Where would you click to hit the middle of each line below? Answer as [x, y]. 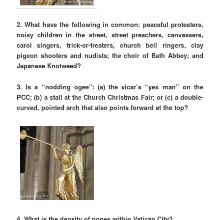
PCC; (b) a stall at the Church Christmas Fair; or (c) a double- [110, 97]
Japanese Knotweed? [49, 66]
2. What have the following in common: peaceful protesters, [110, 25]
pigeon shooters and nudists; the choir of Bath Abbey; [103, 55]
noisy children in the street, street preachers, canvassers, [110, 35]
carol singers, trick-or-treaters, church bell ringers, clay [110, 45]
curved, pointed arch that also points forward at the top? [103, 107]
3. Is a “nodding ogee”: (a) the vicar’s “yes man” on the [110, 86]
